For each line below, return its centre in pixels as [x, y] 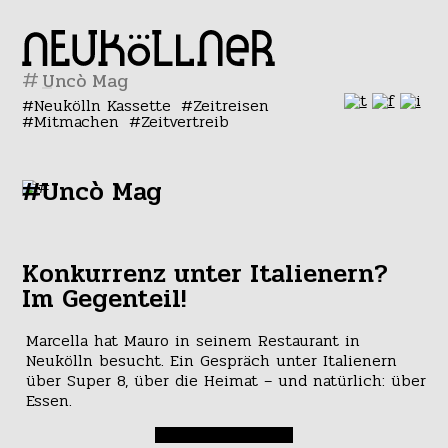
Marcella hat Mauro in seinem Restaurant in [192, 341]
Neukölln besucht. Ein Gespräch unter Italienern [211, 361]
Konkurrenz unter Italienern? [205, 274]
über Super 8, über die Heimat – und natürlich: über [225, 381]
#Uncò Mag [92, 192]
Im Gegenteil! [104, 299]
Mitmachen [77, 121]
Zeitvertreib [184, 121]
